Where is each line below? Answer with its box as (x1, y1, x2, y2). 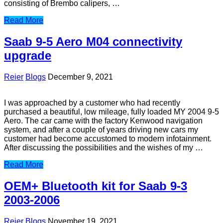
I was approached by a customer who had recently (4, 99, 180, 108)
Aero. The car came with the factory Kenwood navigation (4, 116, 203, 125)
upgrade (4, 49, 51, 63)
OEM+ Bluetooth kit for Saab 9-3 (4, 179, 187, 193)
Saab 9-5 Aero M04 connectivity (4, 35, 182, 49)
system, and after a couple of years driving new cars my (4, 125, 198, 134)
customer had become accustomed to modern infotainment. (4, 134, 212, 143)
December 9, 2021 (48, 73, 113, 82)
